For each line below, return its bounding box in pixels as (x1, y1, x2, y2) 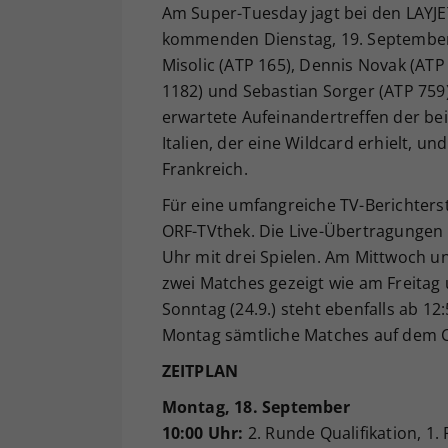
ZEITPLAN (161, 360, 239, 383)
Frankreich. (161, 158, 248, 181)
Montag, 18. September (161, 396, 350, 419)
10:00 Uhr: (161, 422, 244, 445)
